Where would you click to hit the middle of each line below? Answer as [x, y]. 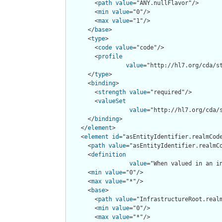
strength [112, 92]
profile [110, 56]
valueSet [112, 101]
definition [109, 154]
